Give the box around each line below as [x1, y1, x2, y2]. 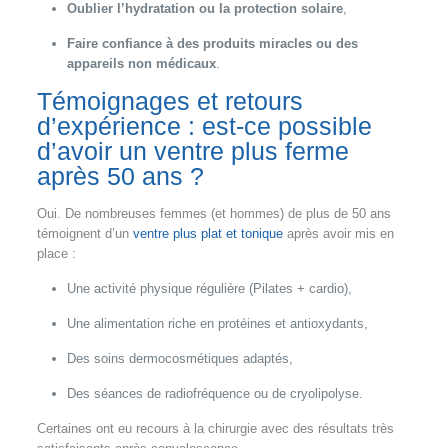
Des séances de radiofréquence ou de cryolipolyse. [66, 385, 363, 401]
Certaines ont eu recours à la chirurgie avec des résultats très [36, 420, 394, 436]
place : [36, 245, 76, 261]
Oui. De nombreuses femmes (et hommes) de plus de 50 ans [36, 205, 391, 221]
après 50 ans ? [36, 161, 204, 190]
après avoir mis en [282, 225, 394, 241]
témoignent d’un [36, 225, 133, 241]
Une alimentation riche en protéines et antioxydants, [66, 315, 368, 331]
